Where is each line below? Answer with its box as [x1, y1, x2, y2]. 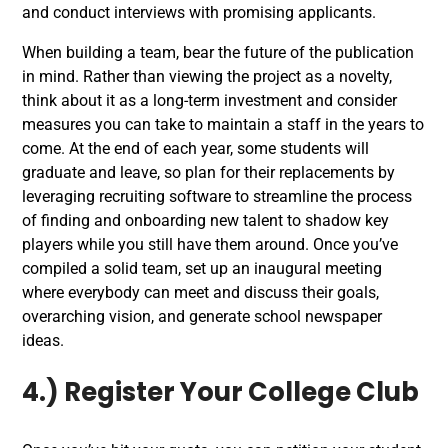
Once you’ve [313, 235, 398, 254]
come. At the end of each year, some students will [22, 139, 369, 158]
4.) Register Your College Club [22, 374, 419, 410]
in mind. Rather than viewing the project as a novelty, [22, 67, 392, 86]
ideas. [22, 331, 64, 350]
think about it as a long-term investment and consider [22, 91, 397, 110]
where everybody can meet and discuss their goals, [22, 283, 379, 302]
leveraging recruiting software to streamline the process [22, 187, 412, 206]
